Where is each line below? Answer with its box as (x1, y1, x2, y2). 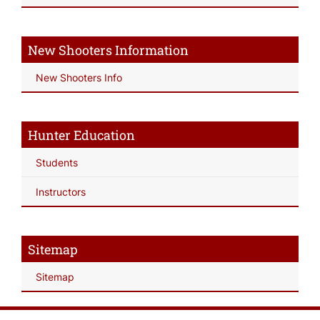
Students (36, 156, 78, 169)
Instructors (36, 185, 86, 198)
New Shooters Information (27, 41, 189, 59)
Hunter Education (27, 126, 135, 144)
